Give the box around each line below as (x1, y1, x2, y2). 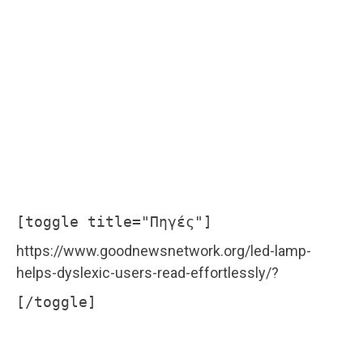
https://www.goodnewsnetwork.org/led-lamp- (16, 241, 311, 259)
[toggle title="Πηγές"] (16, 212, 212, 230)
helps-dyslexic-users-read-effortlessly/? (16, 263, 279, 281)
